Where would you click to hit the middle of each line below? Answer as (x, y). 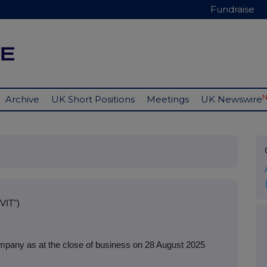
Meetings (168, 100)
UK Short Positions (93, 100)
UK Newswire (232, 100)
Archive (22, 100)
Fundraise (232, 9)
